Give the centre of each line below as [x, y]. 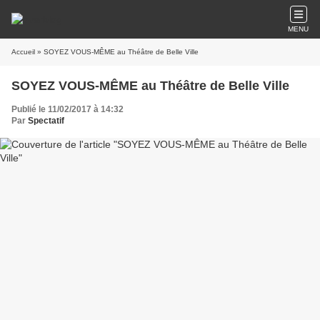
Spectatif [46, 121]
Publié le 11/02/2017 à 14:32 [67, 109]
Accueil [23, 52]
